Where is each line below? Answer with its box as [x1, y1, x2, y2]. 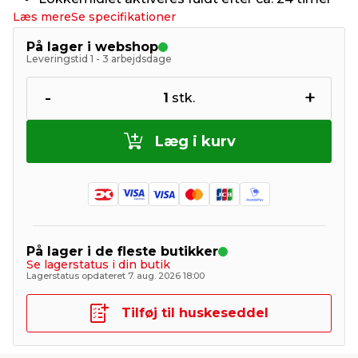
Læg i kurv [154, 133, 236, 150]
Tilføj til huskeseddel [121, 305, 268, 320]
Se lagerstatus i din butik [26, 257, 170, 272]
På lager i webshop [26, 39, 158, 54]
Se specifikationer [71, 10, 176, 24]
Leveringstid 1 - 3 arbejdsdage [26, 53, 172, 65]
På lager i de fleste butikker [26, 244, 218, 259]
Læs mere [13, 10, 71, 24]
